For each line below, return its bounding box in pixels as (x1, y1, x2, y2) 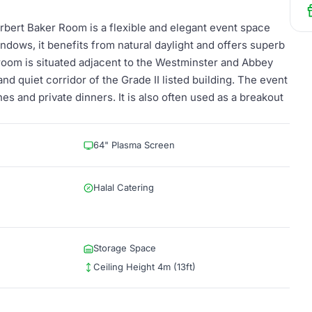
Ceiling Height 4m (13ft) (93, 261, 196, 272)
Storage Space (93, 242, 156, 253)
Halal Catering (93, 182, 154, 193)
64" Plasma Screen (93, 139, 175, 150)
